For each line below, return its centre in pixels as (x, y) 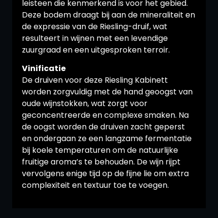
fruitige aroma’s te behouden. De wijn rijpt (101, 162)
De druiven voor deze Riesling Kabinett (95, 80)
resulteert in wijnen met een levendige (95, 38)
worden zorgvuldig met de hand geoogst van (107, 92)
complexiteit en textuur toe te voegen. (95, 185)
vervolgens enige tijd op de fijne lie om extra (105, 174)
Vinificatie (44, 69)
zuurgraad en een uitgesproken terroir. (96, 50)
